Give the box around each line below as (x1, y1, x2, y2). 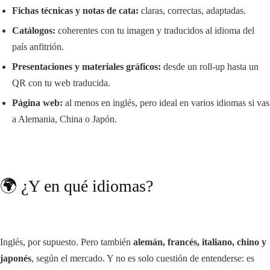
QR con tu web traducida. (12, 78, 110, 88)
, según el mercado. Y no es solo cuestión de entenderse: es (31, 253, 254, 263)
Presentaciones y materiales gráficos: (12, 61, 161, 72)
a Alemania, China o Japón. (12, 114, 117, 124)
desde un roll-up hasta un (161, 61, 259, 72)
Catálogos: (12, 25, 55, 36)
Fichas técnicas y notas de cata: (12, 5, 139, 16)
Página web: (12, 98, 63, 108)
